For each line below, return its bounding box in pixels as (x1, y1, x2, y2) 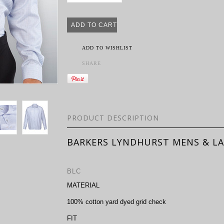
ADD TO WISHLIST (82, 45, 132, 50)
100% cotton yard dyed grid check (67, 198, 166, 205)
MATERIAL (67, 181, 99, 189)
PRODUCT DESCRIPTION (67, 113, 159, 122)
